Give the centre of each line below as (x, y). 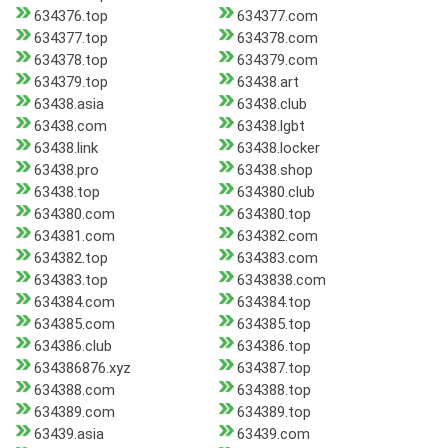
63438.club (271, 104)
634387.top (273, 368)
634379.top (71, 82)
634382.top (71, 258)
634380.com (74, 214)
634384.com (74, 302)
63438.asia (69, 104)
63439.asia (69, 434)
